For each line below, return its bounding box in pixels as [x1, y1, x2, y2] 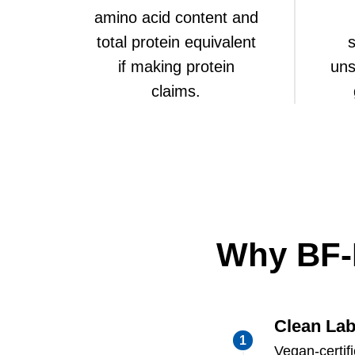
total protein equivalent [96, 32, 256, 51]
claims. [151, 82, 200, 100]
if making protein [117, 57, 235, 75]
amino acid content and [94, 8, 258, 26]
